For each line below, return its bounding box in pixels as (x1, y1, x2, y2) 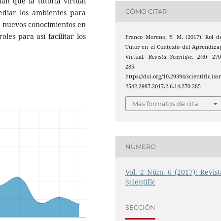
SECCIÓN (125, 203, 156, 212)
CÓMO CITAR (125, 7, 167, 16)
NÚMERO (125, 143, 156, 150)
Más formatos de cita (132, 100, 199, 108)
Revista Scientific (148, 53, 192, 60)
